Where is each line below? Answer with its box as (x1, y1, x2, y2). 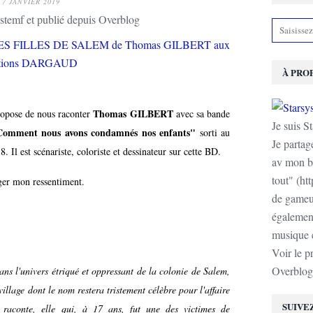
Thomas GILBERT (93, 106, 173, 121)
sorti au (196, 126, 231, 139)
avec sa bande (173, 107, 231, 120)
